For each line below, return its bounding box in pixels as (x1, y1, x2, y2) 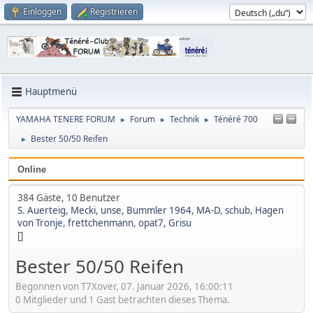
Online (17, 163, 46, 175)
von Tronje (17, 216, 63, 229)
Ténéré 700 (214, 112, 258, 125)
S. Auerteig (17, 203, 66, 217)
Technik (170, 112, 199, 125)
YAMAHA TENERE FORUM (16, 112, 115, 125)
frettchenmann (68, 216, 133, 229)
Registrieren (90, 6, 138, 17)
